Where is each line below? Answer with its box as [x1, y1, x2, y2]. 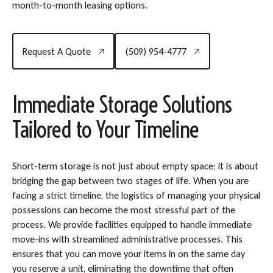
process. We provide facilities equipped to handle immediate [12, 219, 252, 231]
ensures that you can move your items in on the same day [12, 248, 245, 260]
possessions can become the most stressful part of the [12, 204, 235, 216]
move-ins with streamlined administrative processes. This [12, 233, 243, 246]
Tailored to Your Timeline [12, 115, 199, 144]
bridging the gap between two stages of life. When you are [12, 175, 249, 187]
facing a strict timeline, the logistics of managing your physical [12, 190, 260, 202]
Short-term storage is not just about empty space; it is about [12, 160, 258, 172]
